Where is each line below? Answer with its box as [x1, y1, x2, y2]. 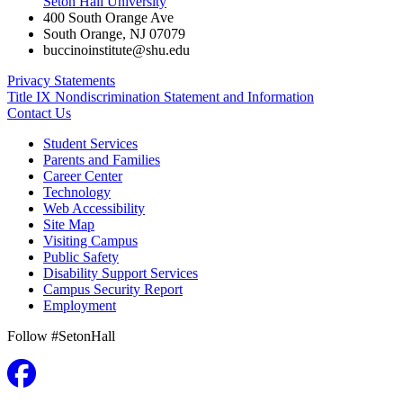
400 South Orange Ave [43, 9, 174, 25]
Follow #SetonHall [7, 327, 115, 344]
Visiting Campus [43, 232, 138, 248]
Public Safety [43, 248, 119, 264]
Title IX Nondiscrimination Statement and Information [7, 88, 314, 104]
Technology [43, 184, 111, 200]
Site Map [43, 216, 94, 232]
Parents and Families [43, 151, 160, 167]
